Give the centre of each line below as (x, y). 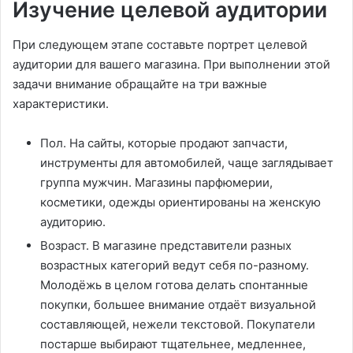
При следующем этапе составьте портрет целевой (160, 45)
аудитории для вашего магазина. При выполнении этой (171, 65)
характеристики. (61, 104)
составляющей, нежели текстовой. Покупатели (178, 325)
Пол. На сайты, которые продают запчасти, (164, 143)
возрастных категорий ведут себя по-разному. (175, 266)
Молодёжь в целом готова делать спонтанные (174, 285)
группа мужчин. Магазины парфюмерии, (156, 183)
